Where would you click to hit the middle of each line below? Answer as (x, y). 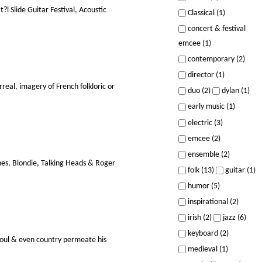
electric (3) (204, 123)
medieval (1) (207, 250)
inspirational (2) (212, 202)
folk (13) (200, 170)
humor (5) (203, 186)
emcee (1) (194, 44)
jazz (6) (233, 218)
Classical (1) (205, 13)
